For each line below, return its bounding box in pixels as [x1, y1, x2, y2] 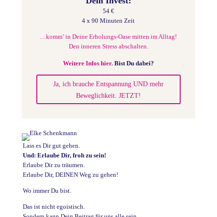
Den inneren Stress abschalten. [68, 43, 148, 50]
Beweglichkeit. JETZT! [76, 91, 141, 99]
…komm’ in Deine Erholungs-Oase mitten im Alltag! [40, 33, 177, 41]
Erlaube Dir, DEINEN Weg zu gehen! [22, 170, 118, 178]
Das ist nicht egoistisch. [22, 202, 85, 210]
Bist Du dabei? [114, 60, 154, 67]
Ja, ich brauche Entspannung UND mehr [53, 79, 164, 88]
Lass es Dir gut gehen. [22, 141, 80, 149]
